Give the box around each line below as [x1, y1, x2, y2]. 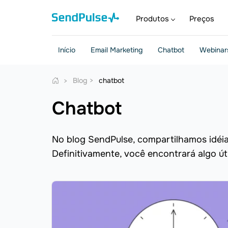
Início [58, 45, 75, 54]
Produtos [136, 14, 169, 24]
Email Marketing [91, 45, 142, 54]
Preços [189, 14, 214, 24]
